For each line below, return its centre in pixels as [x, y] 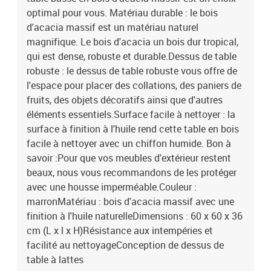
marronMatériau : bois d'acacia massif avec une [130, 201]
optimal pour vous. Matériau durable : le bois [122, 13]
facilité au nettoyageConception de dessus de [125, 245]
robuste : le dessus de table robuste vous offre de [132, 71]
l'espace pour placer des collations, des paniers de [134, 85]
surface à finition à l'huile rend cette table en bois [133, 129]
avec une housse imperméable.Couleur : [112, 187]
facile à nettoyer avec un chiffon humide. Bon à [129, 143]
